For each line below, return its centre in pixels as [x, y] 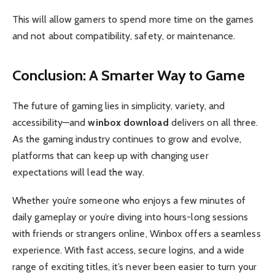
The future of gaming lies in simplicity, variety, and [119, 106]
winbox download [128, 122]
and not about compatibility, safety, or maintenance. [124, 36]
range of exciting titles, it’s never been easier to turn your [134, 266]
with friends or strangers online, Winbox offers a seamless [137, 233]
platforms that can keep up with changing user [110, 155]
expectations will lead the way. [79, 172]
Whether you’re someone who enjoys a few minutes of [129, 200]
